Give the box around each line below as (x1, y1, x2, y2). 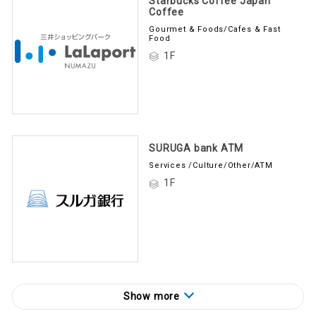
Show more (123, 288, 181, 300)
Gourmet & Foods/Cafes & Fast (149, 23, 281, 32)
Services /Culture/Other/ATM (149, 159, 273, 169)
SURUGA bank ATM (149, 140, 244, 152)
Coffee (149, 4, 184, 16)
